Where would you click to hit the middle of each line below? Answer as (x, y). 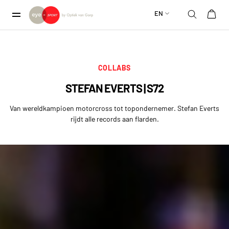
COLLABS (114, 67)
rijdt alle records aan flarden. (114, 119)
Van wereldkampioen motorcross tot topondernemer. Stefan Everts (114, 108)
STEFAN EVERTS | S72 (114, 88)
